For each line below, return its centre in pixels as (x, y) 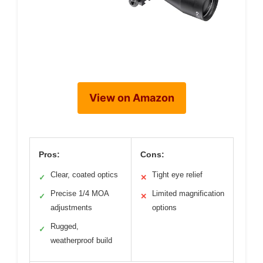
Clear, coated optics (84, 175)
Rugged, (65, 226)
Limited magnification (188, 193)
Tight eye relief (177, 175)
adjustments (71, 208)
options (164, 208)
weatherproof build (81, 240)
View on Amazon (131, 98)
